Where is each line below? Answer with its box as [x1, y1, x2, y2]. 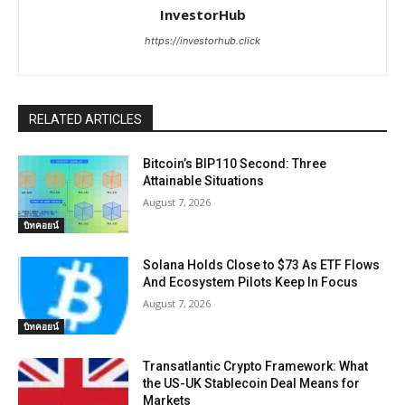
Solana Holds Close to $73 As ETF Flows [143, 258, 381, 273]
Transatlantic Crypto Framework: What [143, 358, 369, 373]
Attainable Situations [143, 174, 265, 189]
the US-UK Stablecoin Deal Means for [143, 375, 361, 391]
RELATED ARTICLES [29, 112, 142, 127]
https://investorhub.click [145, 34, 260, 48]
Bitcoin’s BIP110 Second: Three [143, 156, 327, 172]
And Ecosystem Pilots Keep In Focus [143, 275, 359, 290]
